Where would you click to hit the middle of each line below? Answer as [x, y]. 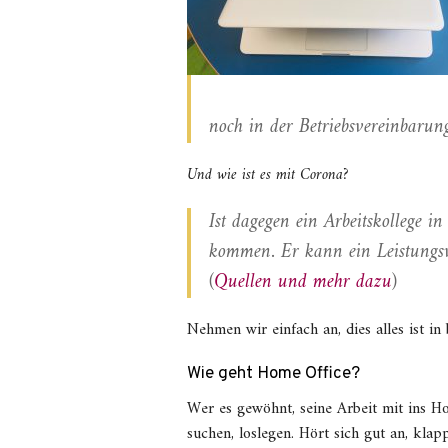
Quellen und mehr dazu [303, 282]
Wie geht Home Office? [273, 374]
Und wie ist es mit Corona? [268, 175]
